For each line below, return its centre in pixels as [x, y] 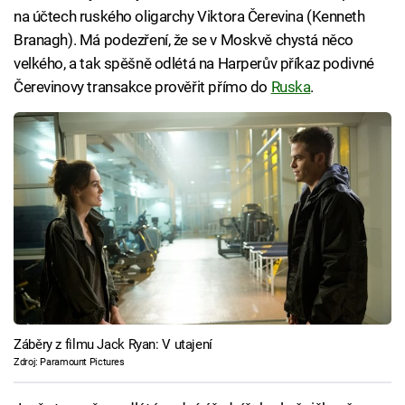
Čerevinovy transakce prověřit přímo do [142, 87]
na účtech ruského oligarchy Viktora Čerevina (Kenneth [189, 16]
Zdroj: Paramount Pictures [69, 363]
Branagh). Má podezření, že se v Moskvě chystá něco [184, 40]
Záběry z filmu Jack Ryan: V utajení [113, 345]
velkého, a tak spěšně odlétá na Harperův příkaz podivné [194, 63]
